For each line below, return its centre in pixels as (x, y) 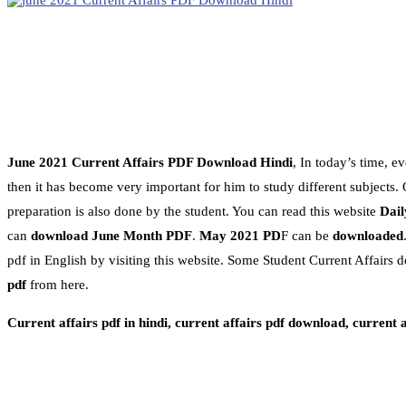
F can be (307, 236)
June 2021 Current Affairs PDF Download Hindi (150, 163)
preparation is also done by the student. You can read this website (193, 212)
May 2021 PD (240, 236)
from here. (58, 285)
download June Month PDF (111, 236)
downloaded (368, 236)
